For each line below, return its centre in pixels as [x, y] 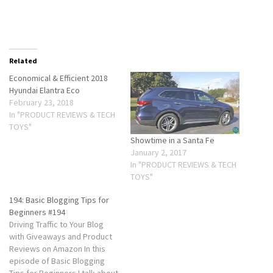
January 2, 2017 [158, 153]
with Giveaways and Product [61, 237]
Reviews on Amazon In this [57, 249]
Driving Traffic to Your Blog [56, 225]
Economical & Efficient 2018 [58, 78]
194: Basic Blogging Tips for [59, 200]
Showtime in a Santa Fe [172, 140]
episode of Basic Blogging [57, 261]
